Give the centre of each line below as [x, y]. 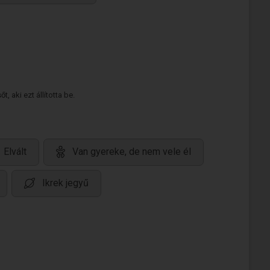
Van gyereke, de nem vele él [132, 152]
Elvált [15, 152]
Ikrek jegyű [65, 183]
